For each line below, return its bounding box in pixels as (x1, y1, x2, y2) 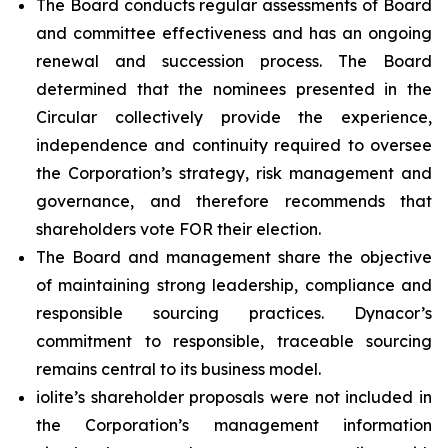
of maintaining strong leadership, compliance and (36, 275, 432, 295)
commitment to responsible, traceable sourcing (36, 331, 432, 351)
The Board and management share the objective (36, 247, 432, 267)
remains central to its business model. (36, 359, 321, 379)
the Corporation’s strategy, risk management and (36, 163, 432, 183)
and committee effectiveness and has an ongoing (36, 23, 432, 43)
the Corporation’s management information (36, 415, 432, 435)
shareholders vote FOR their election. (36, 219, 321, 239)
